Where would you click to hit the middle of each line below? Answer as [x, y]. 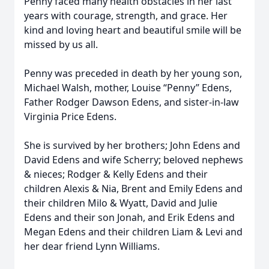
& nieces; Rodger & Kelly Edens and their [116, 174]
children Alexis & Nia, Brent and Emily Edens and [133, 189]
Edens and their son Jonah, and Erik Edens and [129, 217]
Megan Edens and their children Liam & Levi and [133, 232]
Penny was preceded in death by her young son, [133, 73]
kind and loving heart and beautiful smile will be [133, 30]
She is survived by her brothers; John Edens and [132, 145]
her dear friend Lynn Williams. [92, 246]
